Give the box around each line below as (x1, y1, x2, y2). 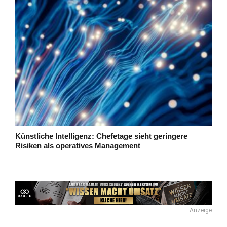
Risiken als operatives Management (15, 141, 140, 150)
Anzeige (190, 206, 212, 214)
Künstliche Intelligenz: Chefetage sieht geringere (15, 131, 187, 140)
